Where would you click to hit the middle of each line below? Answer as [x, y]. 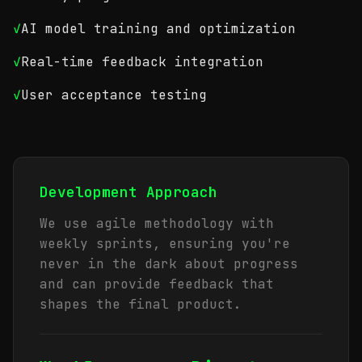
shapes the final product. [141, 304]
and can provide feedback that [157, 284]
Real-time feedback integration [142, 62]
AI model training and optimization [158, 29]
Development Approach [128, 192]
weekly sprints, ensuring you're [165, 244]
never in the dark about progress [169, 264]
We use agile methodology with [157, 223]
